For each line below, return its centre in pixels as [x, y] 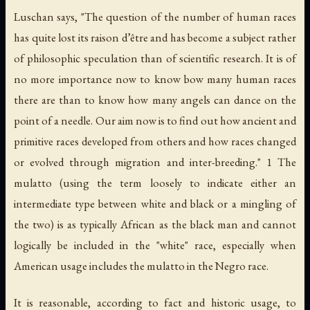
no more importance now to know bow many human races [155, 79]
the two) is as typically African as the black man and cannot [155, 225]
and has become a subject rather [222, 38]
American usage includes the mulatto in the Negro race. [141, 266]
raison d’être [119, 38]
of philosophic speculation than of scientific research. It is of [155, 58]
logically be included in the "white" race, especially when [155, 245]
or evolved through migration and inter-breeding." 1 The [155, 162]
